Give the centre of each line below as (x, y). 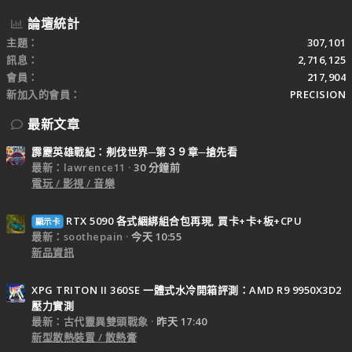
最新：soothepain (77, 236)
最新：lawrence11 (79, 168)
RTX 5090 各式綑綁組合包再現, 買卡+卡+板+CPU (184, 220)
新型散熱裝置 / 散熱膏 (84, 337)
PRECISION (317, 94)
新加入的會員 (38, 94)
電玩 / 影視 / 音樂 (73, 183)
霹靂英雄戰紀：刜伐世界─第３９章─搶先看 (134, 152)
